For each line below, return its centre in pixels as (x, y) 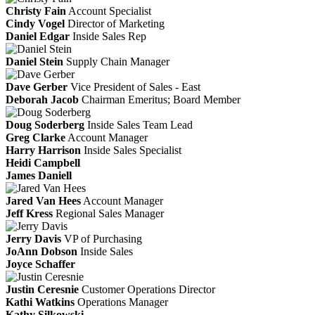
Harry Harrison (43, 150)
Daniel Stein (34, 61)
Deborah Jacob (42, 99)
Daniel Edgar (38, 36)
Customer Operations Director (148, 289)
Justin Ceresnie (42, 289)
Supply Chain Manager (118, 61)
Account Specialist (110, 11)
